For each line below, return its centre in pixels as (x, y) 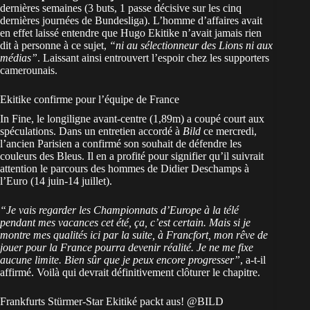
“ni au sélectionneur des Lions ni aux (191, 46)
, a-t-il (253, 260)
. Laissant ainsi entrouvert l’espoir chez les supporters (153, 58)
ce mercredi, (229, 131)
